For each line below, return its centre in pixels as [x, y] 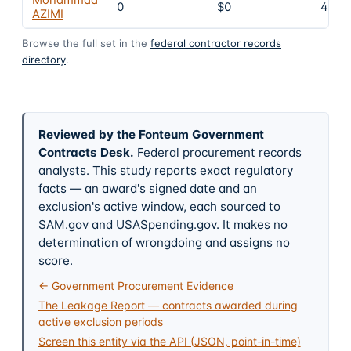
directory [44, 59]
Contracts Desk [84, 152]
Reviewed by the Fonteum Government [151, 134]
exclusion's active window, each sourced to [159, 206]
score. [55, 260]
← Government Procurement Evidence [136, 285]
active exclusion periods [100, 321]
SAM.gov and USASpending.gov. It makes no [163, 224]
